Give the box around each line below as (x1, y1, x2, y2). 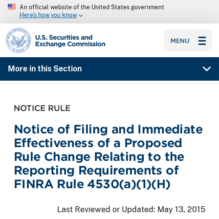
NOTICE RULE (14, 103, 70, 113)
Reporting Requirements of (14, 163, 178, 177)
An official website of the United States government (20, 4, 164, 11)
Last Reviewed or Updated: (57, 204, 157, 214)
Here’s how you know (20, 12, 77, 19)
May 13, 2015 (157, 204, 205, 214)
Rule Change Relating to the (14, 149, 184, 164)
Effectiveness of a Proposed (14, 135, 182, 150)
